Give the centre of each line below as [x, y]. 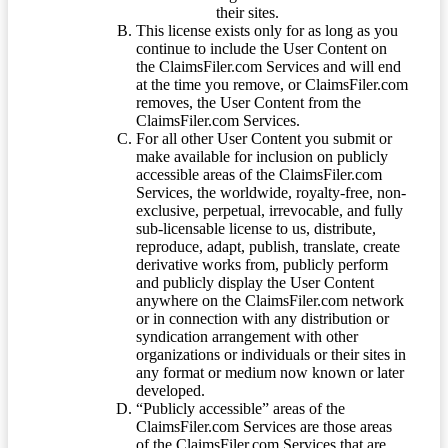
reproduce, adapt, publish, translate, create [268, 246]
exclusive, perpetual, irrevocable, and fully [269, 210]
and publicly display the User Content [255, 282]
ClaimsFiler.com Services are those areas [264, 426]
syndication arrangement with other [247, 336]
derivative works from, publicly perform [262, 264]
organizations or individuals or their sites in [271, 354]
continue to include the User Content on [261, 48]
